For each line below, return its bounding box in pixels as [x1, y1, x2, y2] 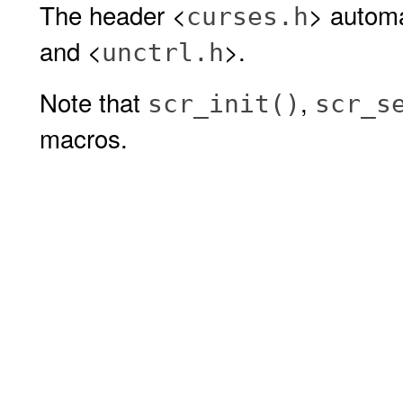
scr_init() [148, 89, 300, 119]
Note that [40, 84, 148, 120]
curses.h [186, 2, 309, 31]
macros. [40, 120, 128, 156]
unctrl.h [102, 38, 224, 67]
